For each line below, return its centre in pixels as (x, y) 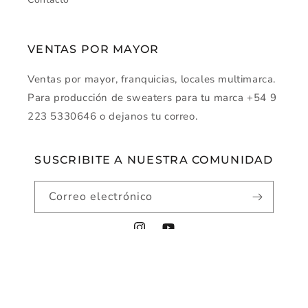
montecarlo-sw (127, 290)
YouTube (181, 235)
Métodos (175, 282)
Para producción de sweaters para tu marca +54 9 (152, 98)
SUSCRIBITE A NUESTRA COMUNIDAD (154, 160)
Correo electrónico (101, 197)
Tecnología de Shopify (202, 290)
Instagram (156, 235)
